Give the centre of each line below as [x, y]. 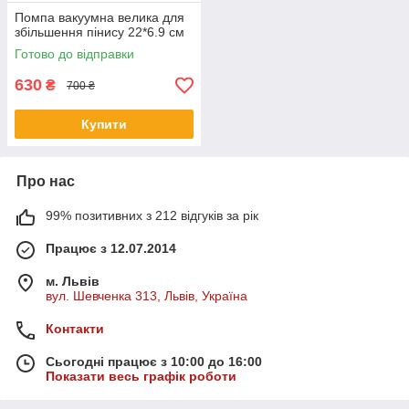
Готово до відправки [74, 54]
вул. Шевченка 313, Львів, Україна [147, 296]
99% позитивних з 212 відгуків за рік [152, 216]
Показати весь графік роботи [141, 377]
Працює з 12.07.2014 [111, 249]
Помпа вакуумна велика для [100, 18]
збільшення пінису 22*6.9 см [100, 32]
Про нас [46, 182]
